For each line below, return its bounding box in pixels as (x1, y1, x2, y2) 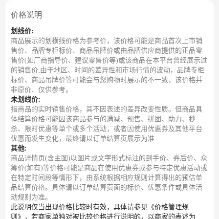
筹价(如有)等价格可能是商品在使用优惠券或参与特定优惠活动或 (11, 164, 207, 172)
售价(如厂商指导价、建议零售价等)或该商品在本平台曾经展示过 (11, 57, 207, 65)
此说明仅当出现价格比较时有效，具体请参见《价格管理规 (11, 203, 189, 211)
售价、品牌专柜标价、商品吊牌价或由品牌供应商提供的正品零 (11, 47, 202, 55)
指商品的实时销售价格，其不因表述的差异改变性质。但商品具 (11, 106, 202, 113)
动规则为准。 (11, 194, 52, 201)
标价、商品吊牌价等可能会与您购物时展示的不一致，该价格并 (11, 76, 202, 84)
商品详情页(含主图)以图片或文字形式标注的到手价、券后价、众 (11, 154, 207, 162)
